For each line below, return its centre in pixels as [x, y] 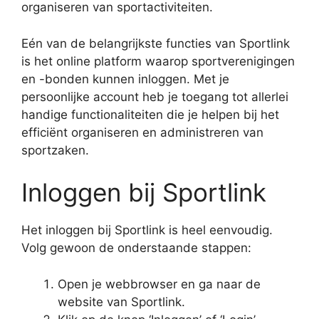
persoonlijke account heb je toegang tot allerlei [155, 96]
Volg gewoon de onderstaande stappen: [136, 248]
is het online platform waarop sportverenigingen [158, 61]
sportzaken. [55, 150]
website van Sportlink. [121, 302]
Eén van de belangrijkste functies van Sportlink [156, 43]
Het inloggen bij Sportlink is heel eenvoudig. [147, 230]
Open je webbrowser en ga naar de [159, 284]
